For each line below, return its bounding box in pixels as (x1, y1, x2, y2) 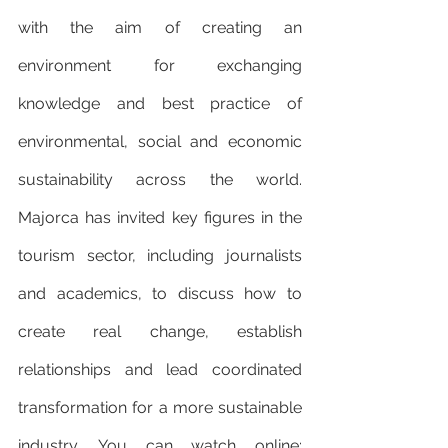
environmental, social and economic (18, 132, 302, 152)
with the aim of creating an (18, 18, 302, 38)
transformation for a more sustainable (18, 398, 302, 418)
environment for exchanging (18, 56, 302, 76)
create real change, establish (18, 322, 302, 342)
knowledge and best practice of (18, 94, 302, 114)
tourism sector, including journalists (18, 246, 302, 266)
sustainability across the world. (18, 170, 302, 190)
